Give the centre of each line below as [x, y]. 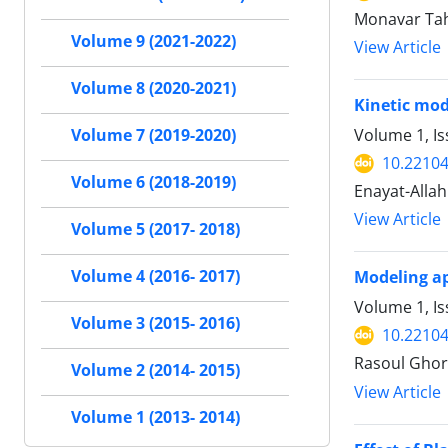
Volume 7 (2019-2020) [153, 135]
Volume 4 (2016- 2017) [155, 276]
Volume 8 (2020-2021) [153, 88]
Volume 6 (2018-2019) [153, 182]
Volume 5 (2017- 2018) [155, 229]
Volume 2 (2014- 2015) [155, 370]
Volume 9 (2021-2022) [153, 41]
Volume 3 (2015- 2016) [155, 323]
